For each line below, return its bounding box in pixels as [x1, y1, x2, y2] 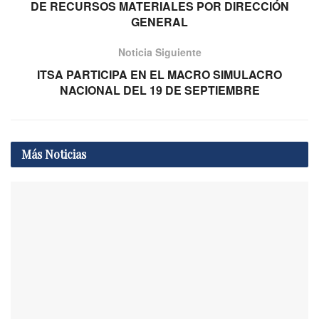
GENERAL [131, 14, 188, 31]
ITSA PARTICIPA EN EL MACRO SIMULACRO [37, 66, 282, 83]
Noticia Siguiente [117, 45, 202, 60]
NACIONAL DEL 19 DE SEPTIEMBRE [59, 82, 260, 99]
